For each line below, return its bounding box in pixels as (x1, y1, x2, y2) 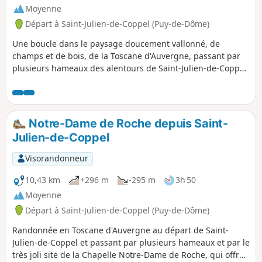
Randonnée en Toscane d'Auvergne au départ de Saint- (12, 224, 229, 236)
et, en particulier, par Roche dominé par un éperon (12, 74, 212, 86)
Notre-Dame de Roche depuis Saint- (26, 116, 228, 130)
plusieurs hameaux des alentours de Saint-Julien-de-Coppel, (12, 62, 249, 74)
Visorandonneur (25, 153, 88, 164)
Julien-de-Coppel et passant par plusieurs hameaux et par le (12, 236, 250, 248)
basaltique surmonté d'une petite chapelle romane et (12, 87, 222, 98)
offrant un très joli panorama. (12, 99, 129, 111)
